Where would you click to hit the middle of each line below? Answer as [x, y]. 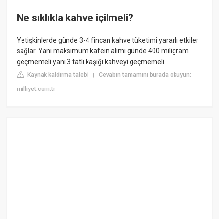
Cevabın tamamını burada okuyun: [145, 75]
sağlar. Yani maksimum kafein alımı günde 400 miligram [103, 51]
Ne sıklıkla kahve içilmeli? [75, 18]
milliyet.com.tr [36, 89]
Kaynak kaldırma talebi [57, 75]
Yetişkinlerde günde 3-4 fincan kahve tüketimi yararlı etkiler [108, 40]
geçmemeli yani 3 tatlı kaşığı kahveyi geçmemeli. [91, 61]
